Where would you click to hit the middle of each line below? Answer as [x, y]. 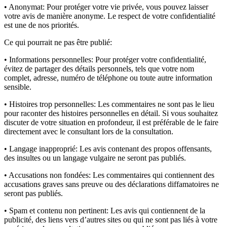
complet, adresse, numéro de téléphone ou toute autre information [108, 78]
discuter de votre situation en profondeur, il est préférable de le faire [111, 122]
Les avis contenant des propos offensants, [145, 148]
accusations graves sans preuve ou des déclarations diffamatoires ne [111, 184]
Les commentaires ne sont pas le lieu [155, 104]
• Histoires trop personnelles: [50, 104]
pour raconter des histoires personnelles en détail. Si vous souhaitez [111, 113]
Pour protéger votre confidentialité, [150, 59]
